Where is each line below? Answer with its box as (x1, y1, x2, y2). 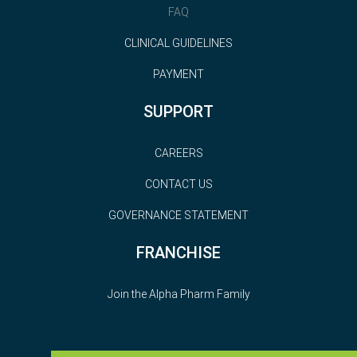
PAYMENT (153, 67, 204, 80)
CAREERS (154, 146, 203, 159)
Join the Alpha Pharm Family (107, 287, 250, 300)
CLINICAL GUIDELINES (124, 36, 233, 49)
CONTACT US (144, 177, 213, 190)
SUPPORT (143, 101, 214, 121)
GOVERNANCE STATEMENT (108, 208, 249, 222)
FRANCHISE (136, 242, 221, 262)
